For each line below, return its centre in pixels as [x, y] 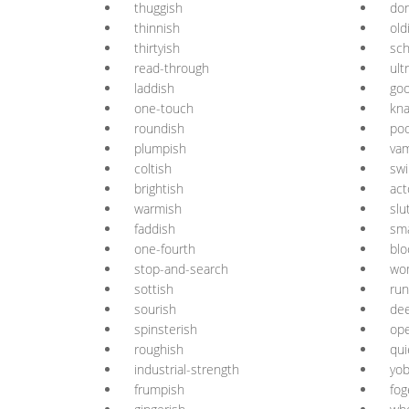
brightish [159, 189]
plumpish [160, 148]
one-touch [164, 108]
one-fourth [165, 249]
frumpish [159, 389]
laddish [154, 88]
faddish [155, 229]
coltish [153, 168]
